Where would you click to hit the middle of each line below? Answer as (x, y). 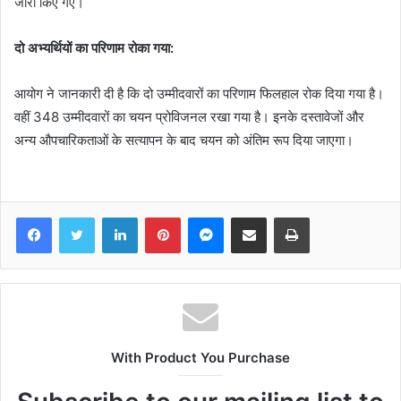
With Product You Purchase (200, 358)
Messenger (255, 217)
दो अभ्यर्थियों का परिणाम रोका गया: (94, 48)
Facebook (78, 217)
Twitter (114, 217)
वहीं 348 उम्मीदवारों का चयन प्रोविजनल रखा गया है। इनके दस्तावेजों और (189, 117)
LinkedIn (160, 217)
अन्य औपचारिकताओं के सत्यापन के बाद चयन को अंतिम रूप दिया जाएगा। (184, 141)
